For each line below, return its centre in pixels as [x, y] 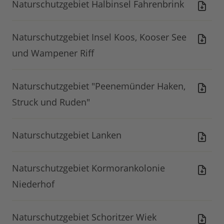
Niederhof [33, 184]
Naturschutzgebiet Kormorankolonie [88, 168]
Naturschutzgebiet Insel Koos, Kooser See [99, 37]
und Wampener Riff [53, 53]
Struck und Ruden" [51, 102]
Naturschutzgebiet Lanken [67, 135]
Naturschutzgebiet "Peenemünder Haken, [99, 86]
